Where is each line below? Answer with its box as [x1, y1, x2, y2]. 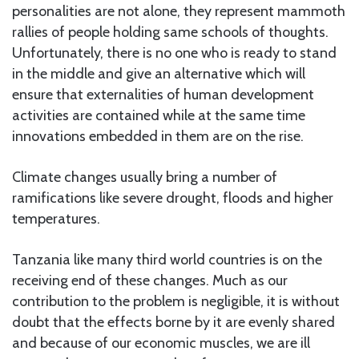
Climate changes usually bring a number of [12, 167, 277, 186]
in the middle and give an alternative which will [12, 64, 305, 83]
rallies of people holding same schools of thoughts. [12, 22, 329, 41]
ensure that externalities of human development [12, 85, 314, 103]
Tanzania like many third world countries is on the [12, 250, 322, 268]
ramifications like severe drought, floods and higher [12, 188, 333, 207]
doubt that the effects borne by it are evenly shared [12, 313, 335, 331]
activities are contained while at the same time [12, 106, 305, 124]
